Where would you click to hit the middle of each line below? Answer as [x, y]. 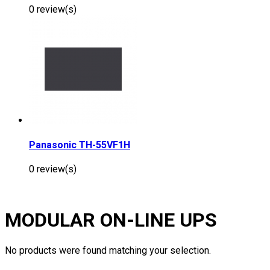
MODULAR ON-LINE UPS [111, 220]
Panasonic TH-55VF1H [80, 145]
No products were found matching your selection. [108, 250]
